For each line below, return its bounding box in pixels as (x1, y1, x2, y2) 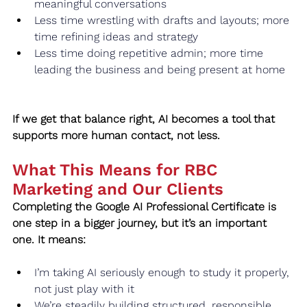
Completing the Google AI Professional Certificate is (12, 199, 280, 213)
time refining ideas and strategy (34, 29, 198, 43)
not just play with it (34, 282, 134, 295)
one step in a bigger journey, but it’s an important (12, 216, 270, 230)
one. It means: (12, 232, 86, 246)
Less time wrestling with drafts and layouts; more (34, 13, 293, 27)
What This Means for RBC (12, 160, 222, 180)
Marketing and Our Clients (12, 179, 223, 199)
